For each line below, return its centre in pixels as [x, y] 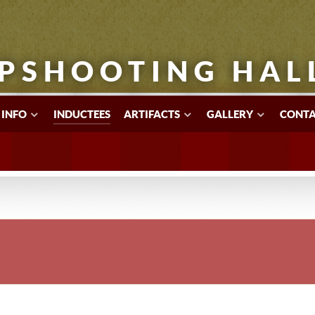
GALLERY [230, 115]
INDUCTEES [82, 115]
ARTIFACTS [152, 115]
